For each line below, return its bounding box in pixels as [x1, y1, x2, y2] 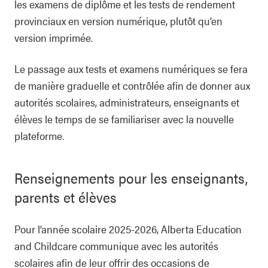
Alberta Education [161, 221, 242, 236]
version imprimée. [14, 30, 93, 45]
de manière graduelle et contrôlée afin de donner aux [14, 78, 250, 93]
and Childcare [14, 238, 77, 253]
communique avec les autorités [77, 238, 218, 253]
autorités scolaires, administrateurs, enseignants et [14, 95, 239, 109]
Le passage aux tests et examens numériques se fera [14, 61, 248, 76]
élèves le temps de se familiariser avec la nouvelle [14, 111, 234, 126]
